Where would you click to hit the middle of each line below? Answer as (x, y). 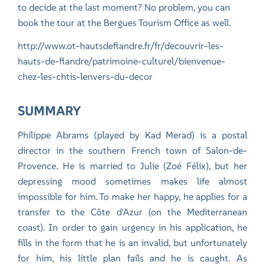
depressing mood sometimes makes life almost (132, 181)
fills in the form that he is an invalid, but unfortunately (132, 243)
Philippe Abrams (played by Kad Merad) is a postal (132, 135)
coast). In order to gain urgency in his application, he (132, 227)
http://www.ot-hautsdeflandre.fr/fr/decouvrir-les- (121, 46)
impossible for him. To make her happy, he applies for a (132, 197)
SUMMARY (50, 111)
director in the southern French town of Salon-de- (132, 151)
